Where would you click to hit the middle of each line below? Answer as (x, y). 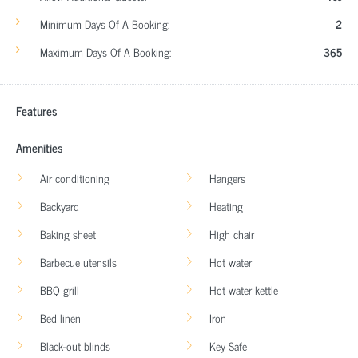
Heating (226, 205)
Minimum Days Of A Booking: (105, 23)
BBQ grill (60, 289)
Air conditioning (75, 177)
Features (37, 110)
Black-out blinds (75, 345)
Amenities (40, 147)
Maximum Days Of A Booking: (105, 51)
